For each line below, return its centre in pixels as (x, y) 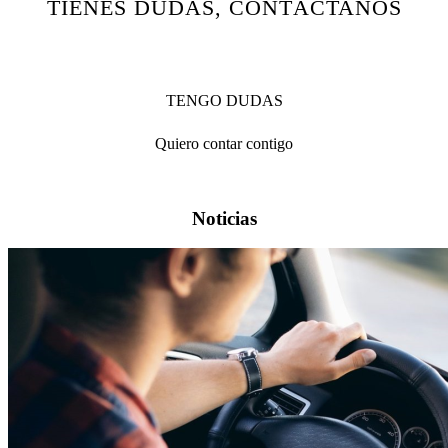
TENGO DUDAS (224, 100)
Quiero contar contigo (224, 143)
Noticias (224, 218)
